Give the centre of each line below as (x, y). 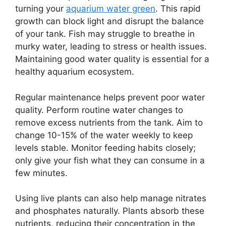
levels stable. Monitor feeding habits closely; (105, 148)
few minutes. (41, 173)
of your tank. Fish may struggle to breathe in (105, 34)
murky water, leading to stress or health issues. (111, 46)
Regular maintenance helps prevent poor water (110, 97)
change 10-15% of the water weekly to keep (104, 135)
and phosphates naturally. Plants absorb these (110, 211)
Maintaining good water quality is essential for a (112, 59)
